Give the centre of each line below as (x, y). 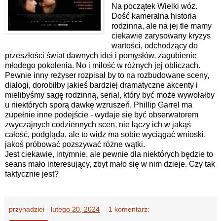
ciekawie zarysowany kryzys (161, 36)
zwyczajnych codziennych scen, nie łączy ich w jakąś (98, 124)
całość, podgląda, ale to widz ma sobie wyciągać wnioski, (105, 134)
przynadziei (27, 209)
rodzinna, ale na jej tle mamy (161, 26)
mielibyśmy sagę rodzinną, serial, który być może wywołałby (110, 95)
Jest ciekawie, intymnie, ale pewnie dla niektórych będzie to (109, 154)
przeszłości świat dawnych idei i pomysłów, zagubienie (101, 55)
